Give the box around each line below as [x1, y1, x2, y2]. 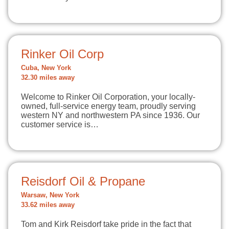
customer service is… [21, 120, 99, 129]
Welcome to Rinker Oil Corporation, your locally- [21, 93, 195, 101]
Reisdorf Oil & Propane [21, 174, 145, 188]
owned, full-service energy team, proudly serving [21, 102, 196, 110]
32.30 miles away [21, 74, 75, 81]
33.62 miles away [21, 201, 75, 209]
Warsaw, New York [21, 192, 79, 199]
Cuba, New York [21, 64, 71, 72]
